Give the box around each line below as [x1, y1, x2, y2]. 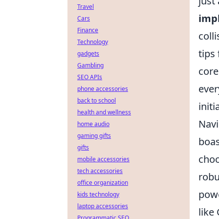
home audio [77, 120, 109, 128]
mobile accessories [77, 155, 130, 163]
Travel [77, 2, 94, 11]
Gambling [77, 61, 104, 69]
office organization [77, 178, 128, 187]
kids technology [77, 190, 119, 198]
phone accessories [77, 85, 128, 93]
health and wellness [77, 108, 131, 116]
